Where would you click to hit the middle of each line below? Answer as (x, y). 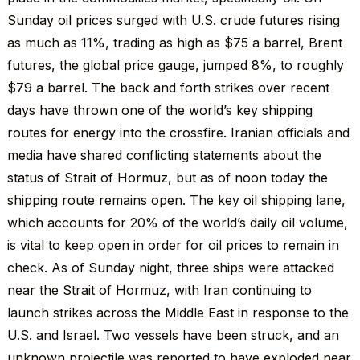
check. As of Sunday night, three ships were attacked (170, 268)
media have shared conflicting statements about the (164, 155)
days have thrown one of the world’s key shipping (160, 110)
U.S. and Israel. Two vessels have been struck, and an (173, 335)
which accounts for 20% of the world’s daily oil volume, (177, 223)
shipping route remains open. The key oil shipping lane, (176, 200)
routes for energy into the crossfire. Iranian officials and (178, 133)
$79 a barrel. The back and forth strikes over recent (168, 88)
